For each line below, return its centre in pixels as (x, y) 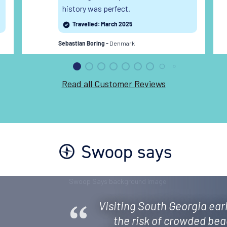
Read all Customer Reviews (113, 84)
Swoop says (127, 152)
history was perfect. (96, 9)
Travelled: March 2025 (102, 25)
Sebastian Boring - (84, 44)
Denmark (122, 43)
